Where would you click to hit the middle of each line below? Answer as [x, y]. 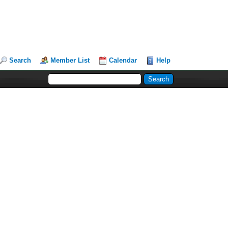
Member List [70, 60]
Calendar [123, 60]
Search [20, 60]
